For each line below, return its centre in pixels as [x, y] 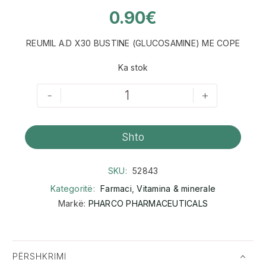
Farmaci [116, 189]
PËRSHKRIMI [39, 256]
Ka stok [133, 67]
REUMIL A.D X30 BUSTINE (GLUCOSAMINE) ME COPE [133, 43]
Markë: [73, 204]
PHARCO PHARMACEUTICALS [148, 204]
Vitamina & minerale [176, 189]
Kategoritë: [74, 189]
